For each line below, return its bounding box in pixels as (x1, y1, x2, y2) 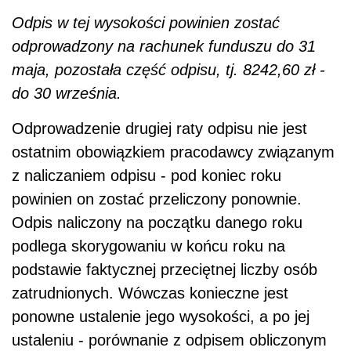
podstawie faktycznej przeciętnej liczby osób (12, 260, 317, 278)
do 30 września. (12, 84, 121, 102)
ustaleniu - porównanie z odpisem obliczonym (12, 331, 327, 349)
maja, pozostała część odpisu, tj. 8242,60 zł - (12, 60, 325, 78)
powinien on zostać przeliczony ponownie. (12, 190, 302, 208)
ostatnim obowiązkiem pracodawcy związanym (12, 143, 335, 161)
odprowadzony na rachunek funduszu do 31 (12, 37, 316, 55)
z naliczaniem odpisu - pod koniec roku (12, 166, 281, 184)
